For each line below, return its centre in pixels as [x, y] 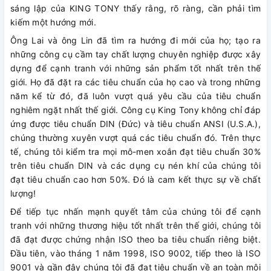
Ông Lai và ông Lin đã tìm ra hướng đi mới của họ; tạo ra [135, 41]
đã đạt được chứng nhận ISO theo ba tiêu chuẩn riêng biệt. [135, 240]
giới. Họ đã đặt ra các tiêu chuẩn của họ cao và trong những [135, 82]
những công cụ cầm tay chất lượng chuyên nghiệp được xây [135, 54]
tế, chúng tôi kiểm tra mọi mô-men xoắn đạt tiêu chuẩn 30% [135, 152]
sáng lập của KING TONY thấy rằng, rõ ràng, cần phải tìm [135, 8]
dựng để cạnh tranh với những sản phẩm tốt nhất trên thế [135, 68]
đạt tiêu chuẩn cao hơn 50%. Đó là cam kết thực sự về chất [135, 180]
